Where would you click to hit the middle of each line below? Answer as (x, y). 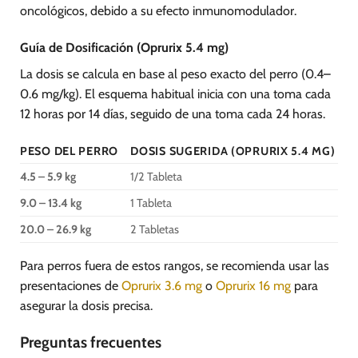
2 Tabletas (155, 230)
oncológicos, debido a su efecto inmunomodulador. (158, 10)
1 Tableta (151, 203)
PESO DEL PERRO (70, 151)
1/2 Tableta (157, 177)
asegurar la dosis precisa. (86, 306)
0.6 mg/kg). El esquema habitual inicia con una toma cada (175, 93)
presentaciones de (71, 286)
